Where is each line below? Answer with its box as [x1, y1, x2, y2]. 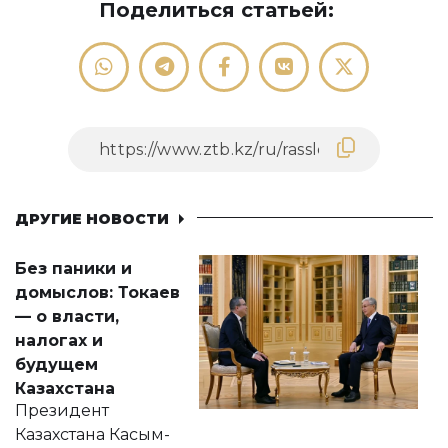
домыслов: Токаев [15, 283, 180, 302]
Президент [15, 401, 109, 420]
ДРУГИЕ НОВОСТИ [15, 210, 169, 228]
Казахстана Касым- [15, 425, 170, 444]
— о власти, [15, 307, 119, 326]
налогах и [15, 331, 103, 350]
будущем [15, 355, 98, 374]
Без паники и [15, 259, 132, 278]
